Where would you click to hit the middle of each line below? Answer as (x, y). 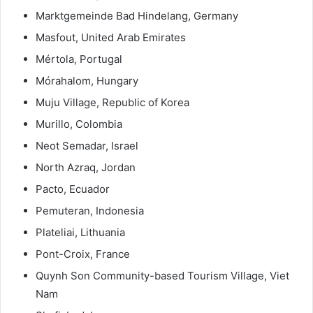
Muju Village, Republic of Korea (112, 102)
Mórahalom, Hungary (87, 80)
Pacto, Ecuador (73, 189)
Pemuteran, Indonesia (90, 210)
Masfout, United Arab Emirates (111, 37)
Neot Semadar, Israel (87, 145)
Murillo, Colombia (79, 124)
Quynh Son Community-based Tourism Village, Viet (162, 275)
